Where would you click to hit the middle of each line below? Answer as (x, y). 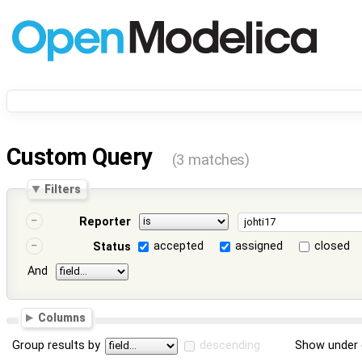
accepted (179, 246)
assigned (259, 246)
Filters (63, 189)
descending (230, 345)
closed (333, 246)
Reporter (105, 222)
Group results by (57, 345)
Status (112, 247)
